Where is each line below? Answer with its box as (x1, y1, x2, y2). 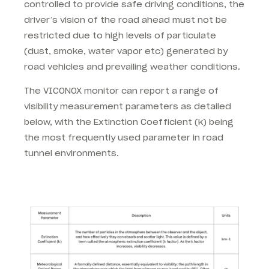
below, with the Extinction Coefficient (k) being (24, 116, 234, 127)
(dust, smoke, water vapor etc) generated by (24, 45, 228, 56)
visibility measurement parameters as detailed (24, 100, 231, 112)
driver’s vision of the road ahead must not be (24, 14, 227, 25)
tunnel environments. (24, 147, 119, 159)
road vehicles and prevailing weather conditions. (24, 61, 240, 72)
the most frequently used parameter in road (24, 131, 223, 143)
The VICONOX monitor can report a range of (24, 85, 219, 96)
